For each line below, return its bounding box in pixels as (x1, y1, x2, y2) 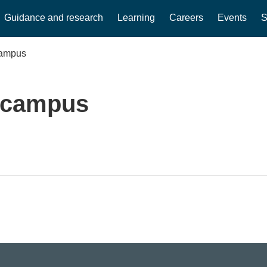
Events (218, 13, 247, 23)
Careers (169, 13, 204, 23)
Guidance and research (4, 13, 104, 23)
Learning (117, 13, 156, 23)
